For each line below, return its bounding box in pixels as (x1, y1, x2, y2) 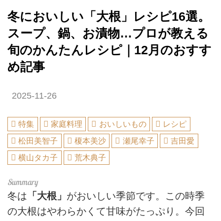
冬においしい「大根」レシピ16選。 (7, 9, 210, 23)
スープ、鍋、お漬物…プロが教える (7, 26, 209, 40)
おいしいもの (99, 120, 147, 129)
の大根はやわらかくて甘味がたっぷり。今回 (7, 205, 205, 217)
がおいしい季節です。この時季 (67, 190, 205, 201)
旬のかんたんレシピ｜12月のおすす (7, 43, 212, 57)
